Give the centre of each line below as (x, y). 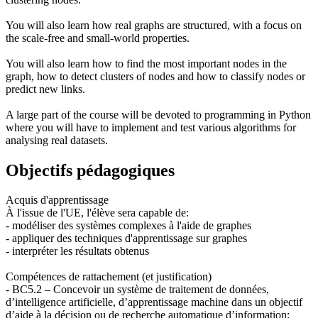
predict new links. (45, 89)
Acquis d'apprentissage (57, 200)
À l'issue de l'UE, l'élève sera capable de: (97, 213)
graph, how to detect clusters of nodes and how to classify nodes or (155, 76)
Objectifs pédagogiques (90, 170)
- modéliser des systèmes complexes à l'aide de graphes (128, 226)
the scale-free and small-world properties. (98, 38)
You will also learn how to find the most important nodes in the (146, 63)
